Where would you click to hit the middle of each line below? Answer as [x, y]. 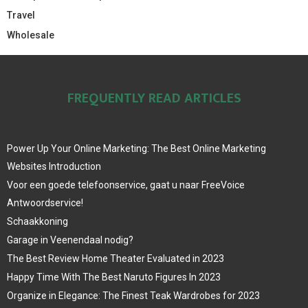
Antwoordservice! [45, 203]
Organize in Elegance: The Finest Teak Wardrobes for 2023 [133, 296]
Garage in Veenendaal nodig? [70, 240]
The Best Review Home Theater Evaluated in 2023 [115, 259]
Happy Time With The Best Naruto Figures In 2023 [114, 277]
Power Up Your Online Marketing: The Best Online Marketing [136, 149]
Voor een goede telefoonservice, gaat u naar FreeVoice [126, 185]
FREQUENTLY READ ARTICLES [154, 99]
